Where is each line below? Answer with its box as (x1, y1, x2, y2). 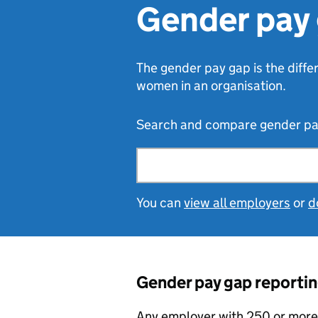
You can (136, 194, 184, 211)
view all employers (184, 194, 290, 211)
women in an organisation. (136, 77, 286, 94)
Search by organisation (139, 148, 247, 160)
